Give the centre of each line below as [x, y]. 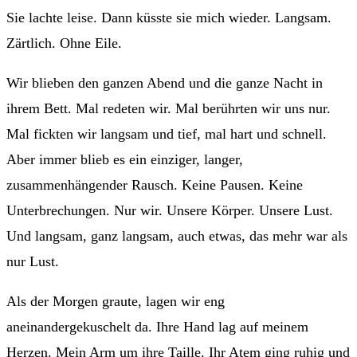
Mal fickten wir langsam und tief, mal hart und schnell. [167, 133]
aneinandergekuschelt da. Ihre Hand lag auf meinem [157, 326]
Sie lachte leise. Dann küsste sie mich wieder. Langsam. [169, 17]
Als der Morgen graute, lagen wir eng [116, 301]
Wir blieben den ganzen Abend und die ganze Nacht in [165, 82]
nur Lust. [33, 261]
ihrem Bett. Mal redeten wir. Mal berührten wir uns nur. [169, 108]
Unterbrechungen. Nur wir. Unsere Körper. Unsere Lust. [170, 210]
